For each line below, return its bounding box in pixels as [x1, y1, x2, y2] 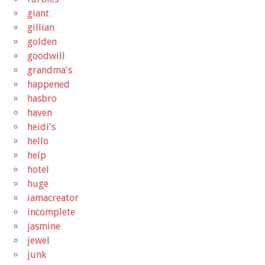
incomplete [27, 206, 75, 218]
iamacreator [27, 192, 79, 203]
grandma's [27, 64, 72, 76]
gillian [27, 21, 54, 33]
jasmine [27, 220, 60, 232]
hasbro [27, 92, 57, 104]
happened [27, 78, 70, 90]
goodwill [27, 50, 65, 62]
